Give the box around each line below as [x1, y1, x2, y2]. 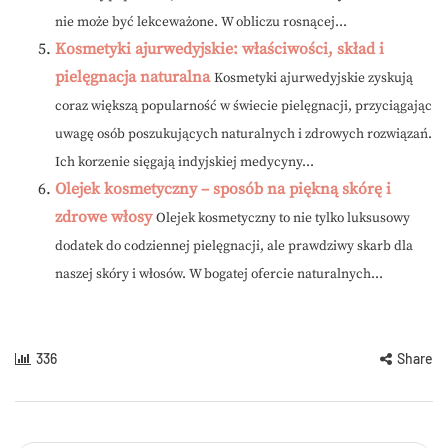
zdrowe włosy [55, 207, 152, 228]
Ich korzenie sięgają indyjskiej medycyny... [55, 154, 314, 172]
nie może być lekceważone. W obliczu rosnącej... [55, 14, 347, 32]
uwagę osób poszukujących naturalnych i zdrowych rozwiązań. [55, 126, 432, 144]
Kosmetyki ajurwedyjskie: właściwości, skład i [55, 39, 384, 60]
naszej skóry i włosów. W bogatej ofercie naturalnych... [55, 266, 383, 284]
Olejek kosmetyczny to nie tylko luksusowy [156, 210, 410, 228]
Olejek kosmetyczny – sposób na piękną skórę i [55, 179, 391, 200]
